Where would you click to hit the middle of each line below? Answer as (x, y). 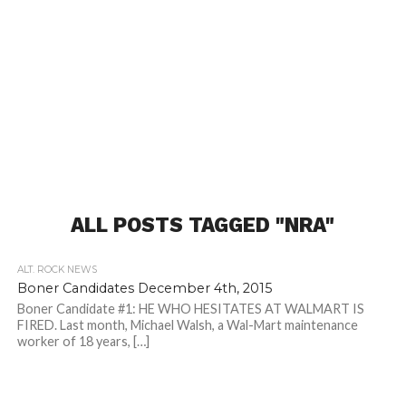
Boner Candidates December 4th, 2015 (144, 289)
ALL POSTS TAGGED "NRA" (203, 225)
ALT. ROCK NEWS (57, 270)
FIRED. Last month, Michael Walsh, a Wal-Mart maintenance (187, 325)
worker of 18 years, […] (83, 342)
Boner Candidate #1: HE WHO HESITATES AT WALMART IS (190, 309)
